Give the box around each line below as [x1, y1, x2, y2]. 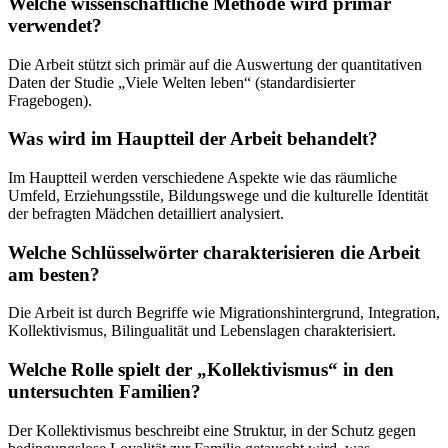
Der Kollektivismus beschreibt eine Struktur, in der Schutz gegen [8, 421, 416, 439]
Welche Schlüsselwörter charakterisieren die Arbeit [8, 241, 420, 263]
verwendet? [8, 14, 102, 36]
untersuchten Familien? [8, 381, 201, 403]
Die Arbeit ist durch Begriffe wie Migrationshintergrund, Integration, [8, 304, 440, 322]
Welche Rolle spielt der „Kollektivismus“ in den [8, 359, 394, 381]
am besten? [8, 263, 100, 285]
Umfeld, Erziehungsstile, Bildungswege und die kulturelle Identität [8, 186, 428, 204]
